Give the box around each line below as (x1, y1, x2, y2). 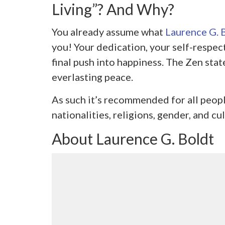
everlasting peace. (51, 70, 133, 83)
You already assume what (51, 25, 165, 38)
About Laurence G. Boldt (51, 129, 214, 148)
